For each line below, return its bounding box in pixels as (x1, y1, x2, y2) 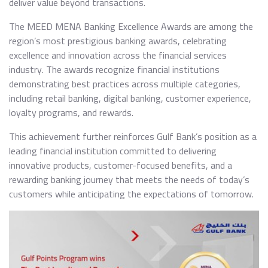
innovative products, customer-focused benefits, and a (9, 156, 232, 174)
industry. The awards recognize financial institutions (9, 60, 220, 78)
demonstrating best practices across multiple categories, (9, 75, 240, 93)
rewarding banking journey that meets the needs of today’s (9, 170, 249, 188)
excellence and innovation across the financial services (9, 46, 227, 64)
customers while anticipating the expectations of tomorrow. (9, 185, 254, 203)
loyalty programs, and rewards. (9, 103, 133, 121)
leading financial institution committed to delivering (9, 142, 217, 160)
